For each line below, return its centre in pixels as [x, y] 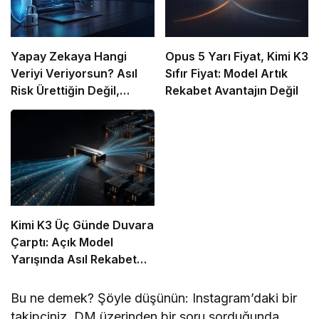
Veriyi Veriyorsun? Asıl [74, 74]
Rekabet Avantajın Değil [231, 91]
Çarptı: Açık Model [62, 242]
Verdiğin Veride [54, 108]
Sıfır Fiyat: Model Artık [226, 74]
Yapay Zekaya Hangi [69, 57]
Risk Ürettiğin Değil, [65, 91]
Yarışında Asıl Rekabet [74, 259]
